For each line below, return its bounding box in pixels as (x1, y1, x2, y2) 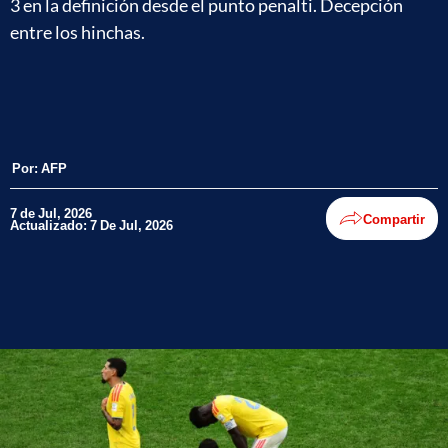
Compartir (363, 210, 425, 227)
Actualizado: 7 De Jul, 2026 (10, 216, 173, 233)
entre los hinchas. (10, 21, 145, 43)
